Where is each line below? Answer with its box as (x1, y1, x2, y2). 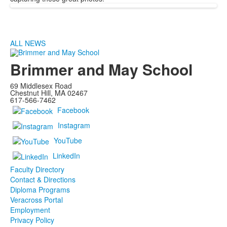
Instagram (58, 120, 90, 130)
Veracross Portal (10, 194, 63, 205)
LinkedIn (53, 150, 80, 161)
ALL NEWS (10, 37, 46, 48)
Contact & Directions (10, 174, 75, 184)
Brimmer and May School (10, 58, 193, 80)
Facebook (57, 104, 89, 115)
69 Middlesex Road (10, 80, 72, 91)
